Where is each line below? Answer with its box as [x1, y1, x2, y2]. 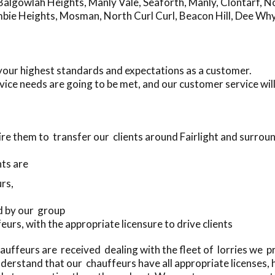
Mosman [60, 9, 99, 22]
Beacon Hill [179, 9, 231, 22]
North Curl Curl [104, 9, 175, 22]
